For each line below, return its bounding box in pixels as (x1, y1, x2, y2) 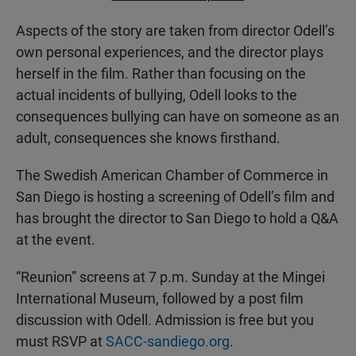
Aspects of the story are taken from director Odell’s (16, 22, 335, 40)
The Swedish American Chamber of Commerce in (16, 167, 328, 184)
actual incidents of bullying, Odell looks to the (16, 87, 297, 104)
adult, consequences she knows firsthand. (16, 130, 281, 147)
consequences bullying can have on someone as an (16, 108, 339, 126)
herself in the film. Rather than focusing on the (16, 65, 306, 83)
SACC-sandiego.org (106, 333, 230, 350)
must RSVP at (16, 333, 106, 350)
